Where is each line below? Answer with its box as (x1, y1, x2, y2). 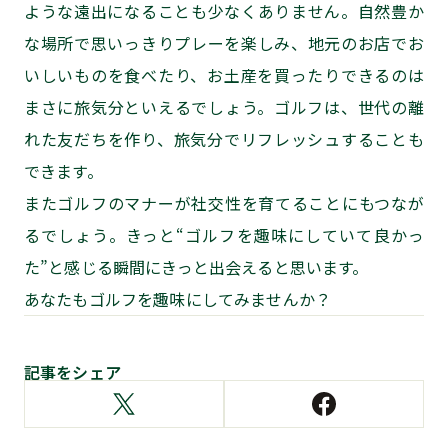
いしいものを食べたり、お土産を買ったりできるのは (24, 62, 424, 87)
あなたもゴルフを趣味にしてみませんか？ (24, 286, 332, 311)
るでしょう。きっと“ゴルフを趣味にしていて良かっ (24, 222, 424, 247)
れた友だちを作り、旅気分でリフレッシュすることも (24, 126, 424, 151)
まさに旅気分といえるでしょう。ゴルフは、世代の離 (24, 94, 424, 119)
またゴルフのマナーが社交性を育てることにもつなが (24, 190, 424, 215)
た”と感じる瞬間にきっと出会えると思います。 (24, 254, 369, 279)
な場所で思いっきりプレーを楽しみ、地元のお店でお (24, 30, 424, 55)
